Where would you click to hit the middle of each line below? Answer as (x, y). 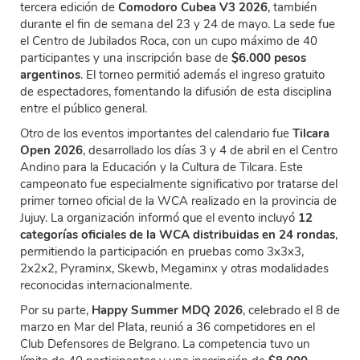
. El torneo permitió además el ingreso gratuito (202, 75)
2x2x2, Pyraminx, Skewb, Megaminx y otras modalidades (174, 269)
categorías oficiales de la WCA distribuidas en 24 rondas (178, 235)
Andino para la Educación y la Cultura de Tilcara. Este (162, 168)
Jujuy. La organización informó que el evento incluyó (159, 218)
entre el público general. (84, 109)
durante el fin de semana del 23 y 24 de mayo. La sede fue (178, 25)
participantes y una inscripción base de (126, 58)
